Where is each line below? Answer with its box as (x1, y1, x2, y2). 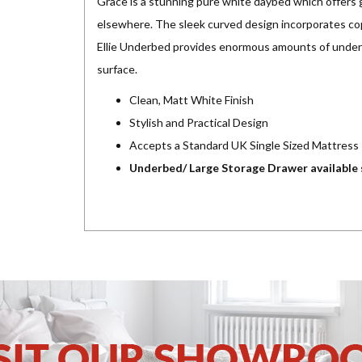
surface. (97, 62, 137, 77)
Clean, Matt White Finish (129, 93, 254, 107)
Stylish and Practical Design (129, 116, 268, 130)
